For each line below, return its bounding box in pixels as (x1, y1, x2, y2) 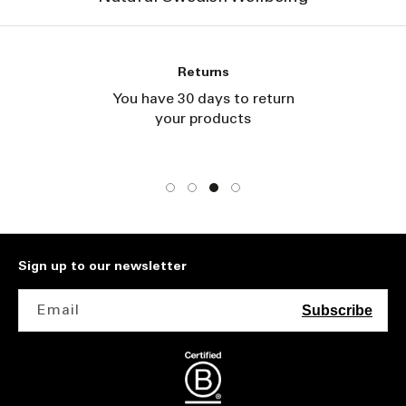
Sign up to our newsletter (18, 258, 187, 275)
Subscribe (302, 302, 372, 318)
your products (108, 110, 204, 128)
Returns (130, 64, 182, 81)
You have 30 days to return (64, 90, 247, 108)
